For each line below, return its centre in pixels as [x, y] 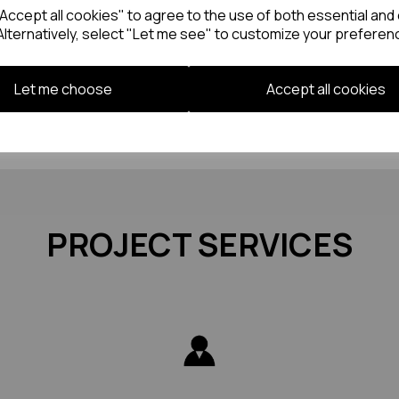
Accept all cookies [326, 89]
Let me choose [63, 89]
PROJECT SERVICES [199, 244]
